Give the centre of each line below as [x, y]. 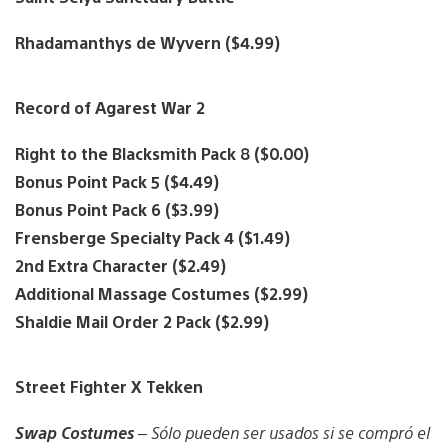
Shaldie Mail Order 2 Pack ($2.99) [142, 322]
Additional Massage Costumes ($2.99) [161, 294]
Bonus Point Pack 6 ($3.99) [117, 210]
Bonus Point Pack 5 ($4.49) [117, 182]
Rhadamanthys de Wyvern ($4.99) [147, 42]
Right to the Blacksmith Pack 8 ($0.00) [162, 154]
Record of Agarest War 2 [110, 107]
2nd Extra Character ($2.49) [120, 266]
